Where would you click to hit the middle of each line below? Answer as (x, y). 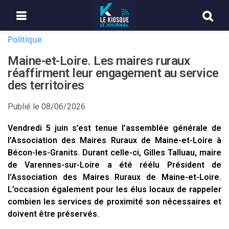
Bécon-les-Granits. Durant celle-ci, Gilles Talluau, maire (114, 153)
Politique (25, 39)
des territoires (46, 85)
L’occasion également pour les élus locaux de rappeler (114, 189)
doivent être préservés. (53, 214)
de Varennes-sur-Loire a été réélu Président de (114, 165)
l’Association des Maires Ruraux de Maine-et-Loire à (114, 140)
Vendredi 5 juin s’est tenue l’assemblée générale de (114, 128)
